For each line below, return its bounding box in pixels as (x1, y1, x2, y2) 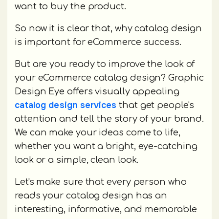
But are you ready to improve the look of (15, 59, 195, 69)
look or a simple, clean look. (15, 154, 141, 165)
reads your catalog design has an (15, 190, 168, 200)
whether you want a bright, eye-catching (15, 141, 197, 151)
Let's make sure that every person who (15, 176, 187, 187)
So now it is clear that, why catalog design (15, 23, 202, 33)
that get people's (116, 100, 194, 110)
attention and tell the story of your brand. (15, 113, 204, 124)
